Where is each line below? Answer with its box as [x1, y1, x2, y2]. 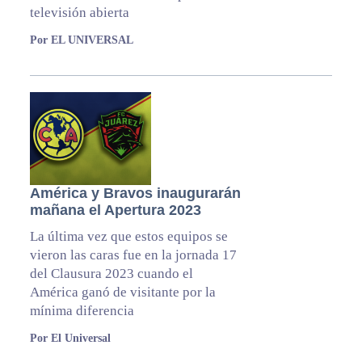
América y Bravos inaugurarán [29, 184, 241, 201]
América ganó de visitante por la [29, 284, 216, 300]
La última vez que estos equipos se [29, 228, 228, 244]
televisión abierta [29, 4, 129, 20]
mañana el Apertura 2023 [29, 201, 201, 218]
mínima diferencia [29, 302, 134, 318]
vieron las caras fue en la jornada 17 [29, 246, 237, 263]
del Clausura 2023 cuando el [29, 265, 193, 281]
